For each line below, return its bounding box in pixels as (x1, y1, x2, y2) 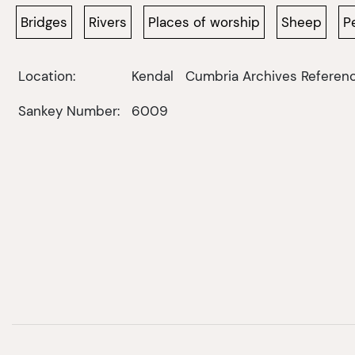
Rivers (89, 14, 127, 31)
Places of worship (148, 14, 260, 31)
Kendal (131, 68, 174, 85)
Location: (17, 68, 75, 85)
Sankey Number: (17, 103, 120, 120)
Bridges (21, 14, 67, 31)
